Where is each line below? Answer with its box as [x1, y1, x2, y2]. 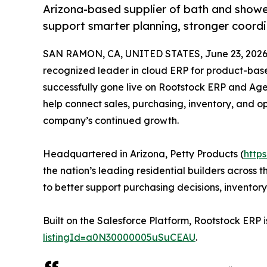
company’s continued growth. [43, 114, 179, 127]
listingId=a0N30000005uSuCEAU [43, 231, 195, 244]
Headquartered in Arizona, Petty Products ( [43, 148, 244, 160]
